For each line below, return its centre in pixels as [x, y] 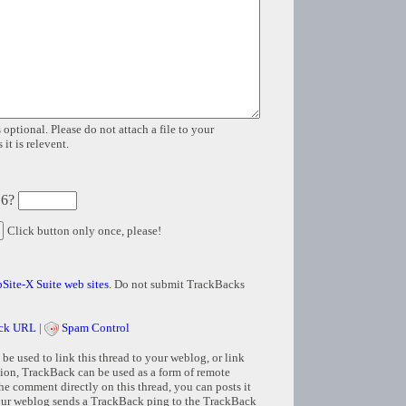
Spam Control [96, 328]
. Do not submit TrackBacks [177, 285]
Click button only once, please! [84, 231]
